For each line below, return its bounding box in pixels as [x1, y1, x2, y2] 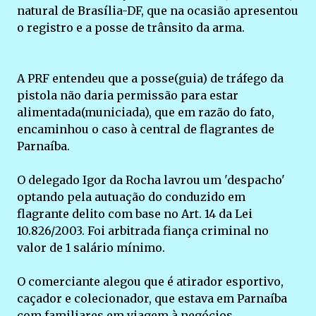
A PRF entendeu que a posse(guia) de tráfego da [17, 71, 284, 85]
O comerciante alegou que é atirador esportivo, [17, 274, 284, 288]
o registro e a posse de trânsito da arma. [17, 20, 245, 35]
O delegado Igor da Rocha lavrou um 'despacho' [17, 172, 285, 187]
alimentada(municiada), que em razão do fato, [17, 104, 274, 119]
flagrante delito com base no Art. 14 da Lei [17, 206, 253, 221]
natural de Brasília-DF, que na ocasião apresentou [17, 3, 298, 18]
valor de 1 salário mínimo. [17, 240, 165, 255]
